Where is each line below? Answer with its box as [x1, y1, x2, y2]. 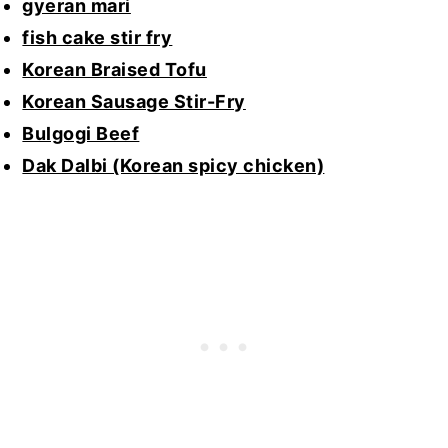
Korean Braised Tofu [22, 59, 207, 81]
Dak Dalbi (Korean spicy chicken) [22, 155, 325, 177]
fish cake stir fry [22, 27, 173, 49]
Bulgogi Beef [22, 123, 140, 145]
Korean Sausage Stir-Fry [22, 91, 246, 113]
